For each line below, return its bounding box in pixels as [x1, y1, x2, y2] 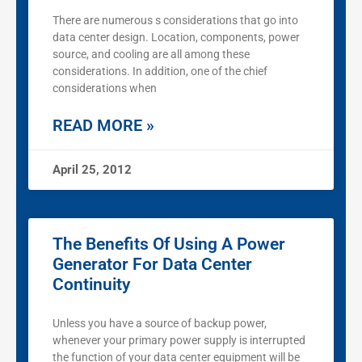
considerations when [53, 82, 157, 95]
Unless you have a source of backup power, [53, 317, 267, 330]
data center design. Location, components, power [53, 31, 300, 44]
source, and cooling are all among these [53, 48, 250, 61]
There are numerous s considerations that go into [53, 14, 298, 27]
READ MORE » [53, 116, 154, 136]
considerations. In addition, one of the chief [53, 65, 267, 78]
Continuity [53, 275, 130, 295]
